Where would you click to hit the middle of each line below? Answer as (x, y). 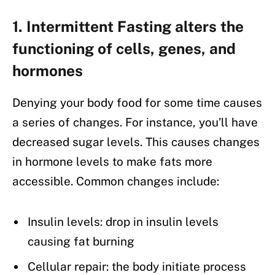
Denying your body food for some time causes (137, 102)
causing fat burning (81, 242)
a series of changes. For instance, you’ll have (135, 122)
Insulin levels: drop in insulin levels (123, 222)
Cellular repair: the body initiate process (137, 266)
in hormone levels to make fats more (112, 161)
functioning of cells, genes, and (124, 48)
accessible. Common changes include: (116, 181)
